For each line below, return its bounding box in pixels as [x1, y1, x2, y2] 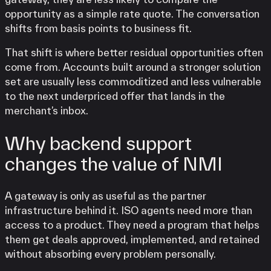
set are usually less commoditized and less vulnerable [5, 75, 261, 87]
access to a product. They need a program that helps [5, 219, 260, 231]
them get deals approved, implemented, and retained [5, 233, 260, 246]
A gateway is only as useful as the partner [5, 190, 206, 202]
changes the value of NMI [5, 152, 223, 175]
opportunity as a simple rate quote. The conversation [5, 7, 260, 19]
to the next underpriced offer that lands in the [5, 90, 225, 102]
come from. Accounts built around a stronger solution [5, 60, 261, 73]
